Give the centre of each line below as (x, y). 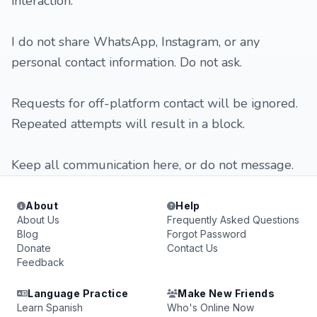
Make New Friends (226, 293)
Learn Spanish (50, 307)
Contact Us (192, 248)
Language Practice (78, 293)
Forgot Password (207, 234)
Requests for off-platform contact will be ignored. (155, 103)
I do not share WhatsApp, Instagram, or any (136, 42)
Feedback (41, 262)
